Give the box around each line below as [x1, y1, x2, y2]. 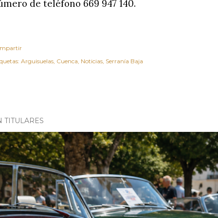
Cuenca [56, 57, 78, 65]
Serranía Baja [106, 57, 143, 65]
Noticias [81, 57, 103, 65]
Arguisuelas [21, 57, 54, 65]
